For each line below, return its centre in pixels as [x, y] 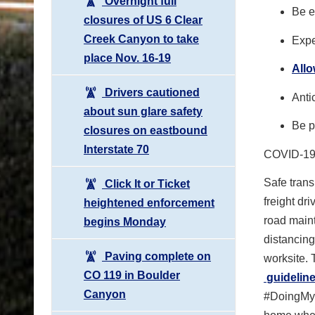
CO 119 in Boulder [132, 275]
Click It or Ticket [146, 184]
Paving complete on [156, 256]
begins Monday [125, 221]
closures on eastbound [146, 130]
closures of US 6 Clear [143, 20]
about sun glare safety [143, 111]
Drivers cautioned [151, 92]
